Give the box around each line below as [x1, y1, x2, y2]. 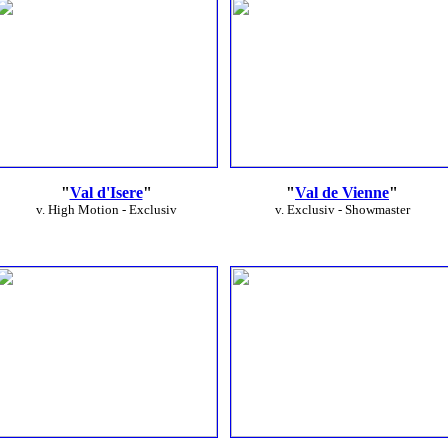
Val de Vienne [295, 184, 389, 201]
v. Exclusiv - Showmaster [274, 202, 410, 217]
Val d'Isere [69, 184, 143, 201]
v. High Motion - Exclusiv [35, 202, 177, 217]
